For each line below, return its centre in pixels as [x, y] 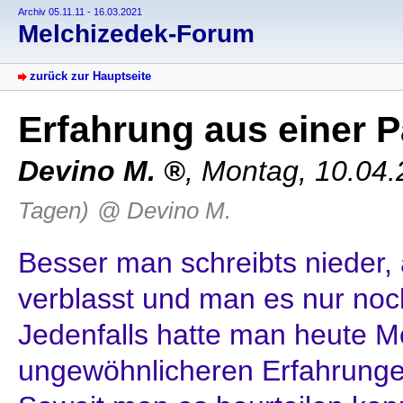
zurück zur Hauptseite [90, 76]
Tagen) [54, 211]
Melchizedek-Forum [136, 34]
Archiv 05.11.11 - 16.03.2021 [80, 12]
